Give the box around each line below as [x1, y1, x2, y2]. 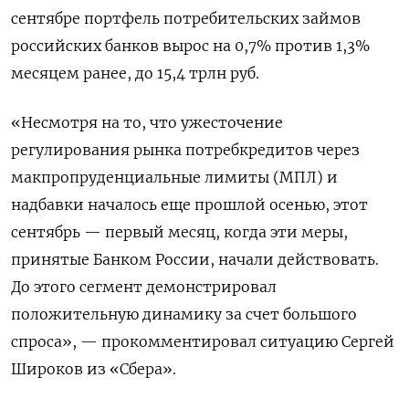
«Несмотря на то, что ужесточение [11, 112, 283, 131]
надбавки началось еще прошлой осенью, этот [11, 194, 368, 214]
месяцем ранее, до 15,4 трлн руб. [11, 63, 259, 82]
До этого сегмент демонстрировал [11, 277, 277, 296]
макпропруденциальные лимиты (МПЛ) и [11, 167, 338, 186]
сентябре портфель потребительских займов [11, 8, 361, 27]
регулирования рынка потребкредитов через [11, 140, 360, 159]
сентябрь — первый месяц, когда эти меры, [11, 222, 348, 241]
